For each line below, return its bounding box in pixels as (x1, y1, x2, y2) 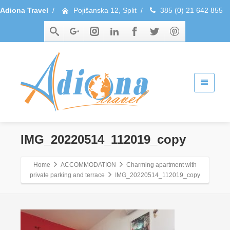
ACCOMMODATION (61, 161, 116, 168)
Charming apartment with (126, 161, 197, 168)
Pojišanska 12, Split (71, 6, 139, 14)
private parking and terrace (30, 171, 105, 179)
